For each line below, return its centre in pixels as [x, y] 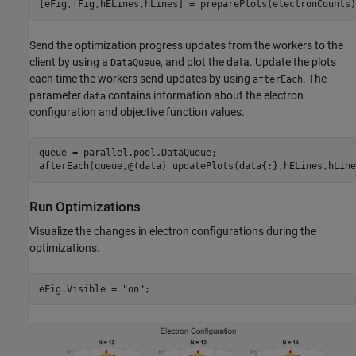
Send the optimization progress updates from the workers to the [186, 45]
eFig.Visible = [80, 289]
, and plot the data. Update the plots [248, 62]
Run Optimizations [85, 207]
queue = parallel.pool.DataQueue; [128, 153]
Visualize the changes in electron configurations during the [173, 232]
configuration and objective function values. [137, 112]
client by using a [70, 62]
